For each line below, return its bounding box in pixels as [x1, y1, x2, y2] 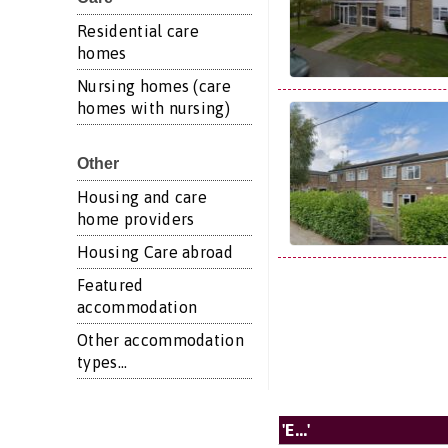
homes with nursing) [77, 99, 231, 117]
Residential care [77, 22, 200, 40]
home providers [77, 210, 195, 228]
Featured [77, 276, 144, 294]
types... [77, 353, 128, 371]
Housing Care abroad [77, 243, 234, 261]
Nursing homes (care [77, 77, 232, 95]
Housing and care [77, 188, 208, 206]
